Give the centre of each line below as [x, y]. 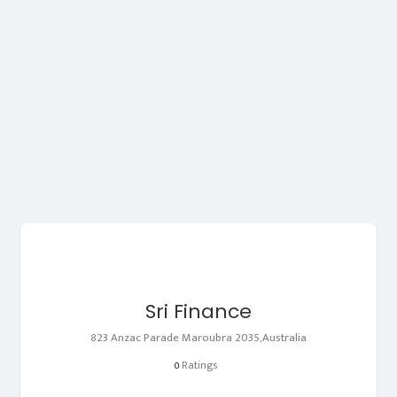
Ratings [198, 365]
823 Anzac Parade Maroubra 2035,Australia [198, 337]
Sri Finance [198, 311]
